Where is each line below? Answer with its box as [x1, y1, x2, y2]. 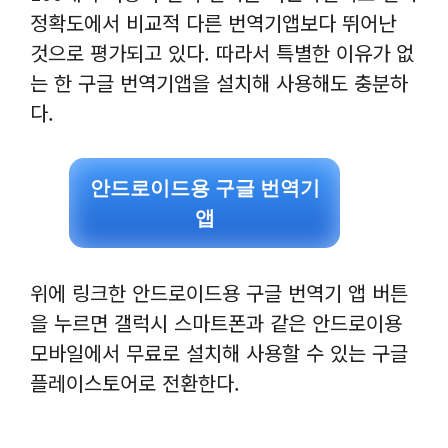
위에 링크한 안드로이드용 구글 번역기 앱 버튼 [30, 278, 408, 308]
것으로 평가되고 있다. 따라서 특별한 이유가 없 [30, 38, 414, 68]
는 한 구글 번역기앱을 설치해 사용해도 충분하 [30, 68, 408, 98]
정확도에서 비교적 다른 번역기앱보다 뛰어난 [30, 8, 396, 38]
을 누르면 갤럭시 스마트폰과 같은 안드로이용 [30, 308, 402, 338]
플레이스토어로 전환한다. [30, 368, 240, 398]
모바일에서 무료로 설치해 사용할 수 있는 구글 [30, 338, 408, 368]
